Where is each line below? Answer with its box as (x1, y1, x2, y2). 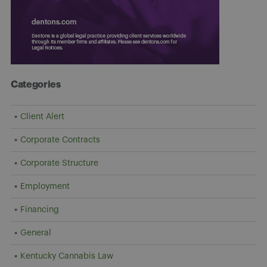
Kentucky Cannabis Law (20, 252, 113, 260)
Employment (20, 182, 70, 191)
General (20, 228, 51, 237)
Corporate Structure (20, 159, 98, 167)
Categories (11, 79, 61, 89)
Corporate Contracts (20, 135, 100, 144)
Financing (20, 205, 59, 214)
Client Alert (20, 112, 64, 121)
